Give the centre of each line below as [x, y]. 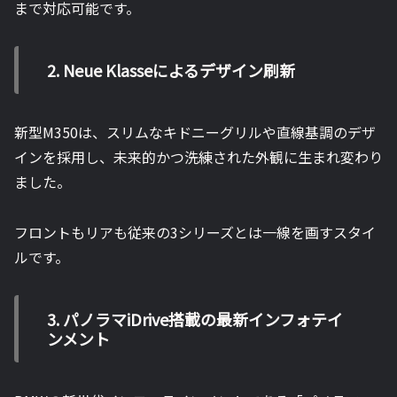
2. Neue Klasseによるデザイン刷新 [171, 70]
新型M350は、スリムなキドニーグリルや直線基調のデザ [195, 132]
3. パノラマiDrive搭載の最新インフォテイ [195, 319]
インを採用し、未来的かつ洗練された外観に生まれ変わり [198, 157]
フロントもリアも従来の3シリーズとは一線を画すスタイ [195, 233]
